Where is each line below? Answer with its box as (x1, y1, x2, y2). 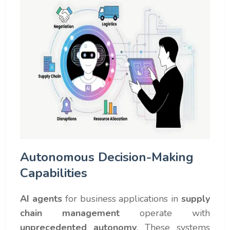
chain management (20, 206, 120, 219)
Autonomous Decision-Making (20, 148, 194, 165)
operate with (120, 206, 210, 219)
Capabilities (20, 164, 87, 181)
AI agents (20, 192, 62, 205)
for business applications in (62, 192, 182, 205)
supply (181, 192, 210, 205)
